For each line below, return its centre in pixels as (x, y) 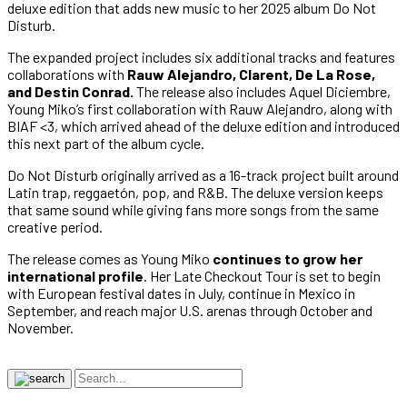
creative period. (55, 226)
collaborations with (67, 74)
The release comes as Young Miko (110, 258)
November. (40, 327)
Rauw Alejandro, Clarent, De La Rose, (251, 74)
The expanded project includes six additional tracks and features (201, 56)
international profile (75, 275)
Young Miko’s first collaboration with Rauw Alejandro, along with (200, 108)
